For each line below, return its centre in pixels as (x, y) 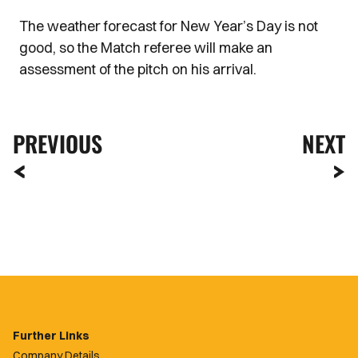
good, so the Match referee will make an (146, 48)
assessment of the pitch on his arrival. (139, 69)
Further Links (51, 336)
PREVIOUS (58, 143)
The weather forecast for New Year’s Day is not (169, 26)
